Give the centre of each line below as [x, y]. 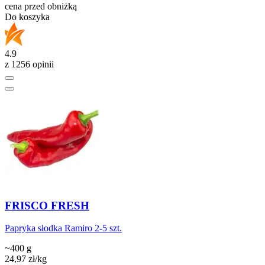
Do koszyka [27, 17]
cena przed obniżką [41, 7]
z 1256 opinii [29, 64]
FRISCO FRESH [47, 205]
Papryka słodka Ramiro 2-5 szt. [63, 228]
